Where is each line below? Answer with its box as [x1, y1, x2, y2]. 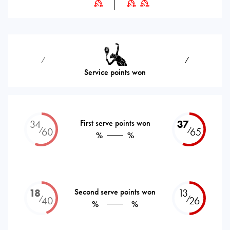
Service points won [84, 66, 146, 78]
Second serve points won [74, 186, 156, 197]
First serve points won [80, 117, 150, 128]
